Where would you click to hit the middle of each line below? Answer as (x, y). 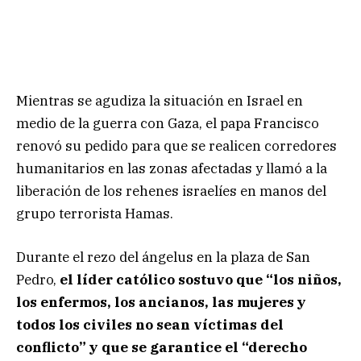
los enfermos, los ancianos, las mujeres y (161, 302)
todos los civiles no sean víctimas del (150, 324)
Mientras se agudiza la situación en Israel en (160, 100)
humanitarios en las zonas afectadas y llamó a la (172, 168)
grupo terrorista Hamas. (95, 213)
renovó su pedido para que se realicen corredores (176, 145)
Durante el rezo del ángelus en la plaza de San (163, 257)
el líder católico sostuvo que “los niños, (201, 279)
